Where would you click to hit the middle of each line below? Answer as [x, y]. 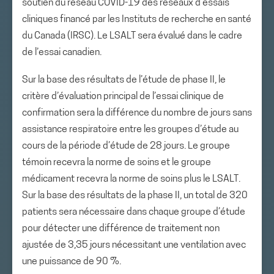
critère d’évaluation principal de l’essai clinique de [123, 97]
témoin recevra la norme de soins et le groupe [117, 163]
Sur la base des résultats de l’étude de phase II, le [124, 80]
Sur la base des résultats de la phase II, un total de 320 [135, 196]
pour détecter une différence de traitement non [121, 229]
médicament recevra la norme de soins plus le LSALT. [131, 179]
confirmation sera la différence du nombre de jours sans [137, 113]
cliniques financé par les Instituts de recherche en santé [137, 20]
